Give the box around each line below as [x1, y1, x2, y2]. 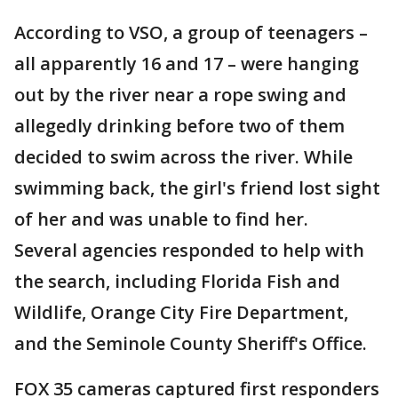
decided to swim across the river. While [14, 145, 353, 169]
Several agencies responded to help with [14, 238, 364, 262]
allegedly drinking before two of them [14, 114, 345, 138]
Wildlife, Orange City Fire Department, [14, 300, 348, 324]
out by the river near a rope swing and [14, 83, 346, 107]
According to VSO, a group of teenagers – [14, 20, 368, 44]
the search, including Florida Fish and [14, 269, 340, 293]
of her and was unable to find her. [14, 207, 308, 231]
